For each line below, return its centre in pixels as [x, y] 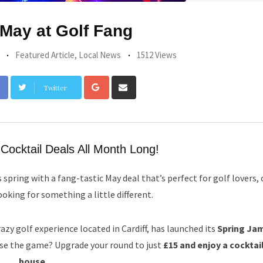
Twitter [55, 87]
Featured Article [45, 55]
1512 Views [157, 55]
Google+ [125, 83]
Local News [100, 55]
